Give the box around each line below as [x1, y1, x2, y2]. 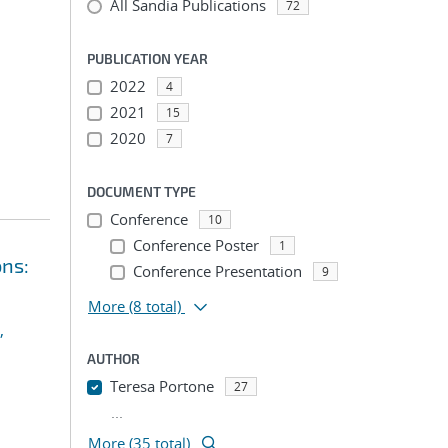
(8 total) [129, 296, 181, 316]
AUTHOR [87, 350, 140, 367]
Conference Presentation [132, 261, 302, 281]
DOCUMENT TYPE [87, 183, 196, 200]
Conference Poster [132, 235, 259, 255]
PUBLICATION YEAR [87, 50, 208, 67]
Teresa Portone [109, 376, 214, 396]
